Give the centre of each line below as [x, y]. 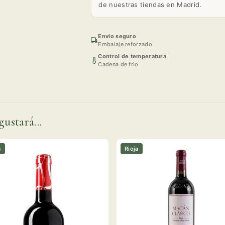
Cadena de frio [118, 64]
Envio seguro [117, 36]
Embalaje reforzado [125, 44]
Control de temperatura [132, 56]
